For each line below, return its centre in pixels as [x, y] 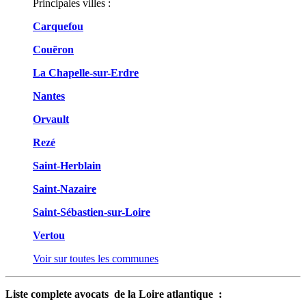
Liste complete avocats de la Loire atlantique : [114, 294]
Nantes [49, 96]
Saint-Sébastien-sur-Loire [92, 212]
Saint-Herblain [67, 166]
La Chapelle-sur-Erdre [86, 73]
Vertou [49, 236]
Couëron [53, 50]
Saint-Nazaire [65, 189]
